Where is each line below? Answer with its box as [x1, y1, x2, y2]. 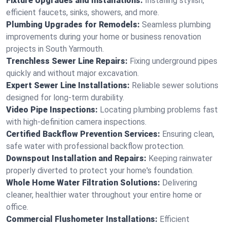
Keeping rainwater [148, 154, 212, 163]
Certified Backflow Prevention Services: [6, 129, 160, 139]
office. [6, 202, 28, 212]
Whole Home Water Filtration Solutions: [6, 178, 160, 187]
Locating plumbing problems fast [100, 105, 218, 115]
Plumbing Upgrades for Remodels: [6, 20, 140, 29]
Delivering [162, 178, 197, 187]
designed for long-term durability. [6, 93, 124, 102]
